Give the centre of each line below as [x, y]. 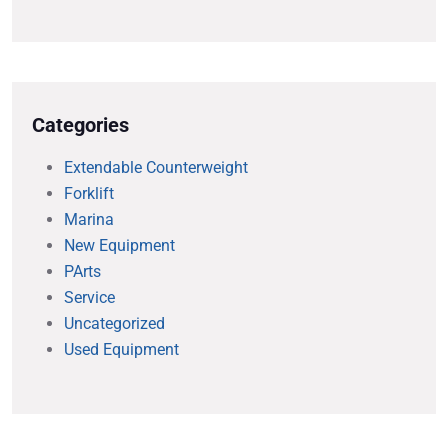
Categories [80, 125]
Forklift [89, 194]
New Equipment [119, 246]
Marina [89, 220]
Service [89, 298]
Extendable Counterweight [156, 168]
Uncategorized [114, 324]
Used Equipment [121, 350]
